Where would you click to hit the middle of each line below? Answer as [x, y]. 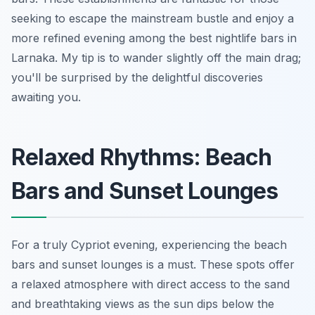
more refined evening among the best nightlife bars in [154, 38]
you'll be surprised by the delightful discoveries [137, 77]
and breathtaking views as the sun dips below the [143, 303]
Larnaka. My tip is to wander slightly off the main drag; [156, 57]
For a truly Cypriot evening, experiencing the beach [149, 244]
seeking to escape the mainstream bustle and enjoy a [153, 18]
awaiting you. [46, 97]
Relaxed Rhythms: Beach [142, 157]
